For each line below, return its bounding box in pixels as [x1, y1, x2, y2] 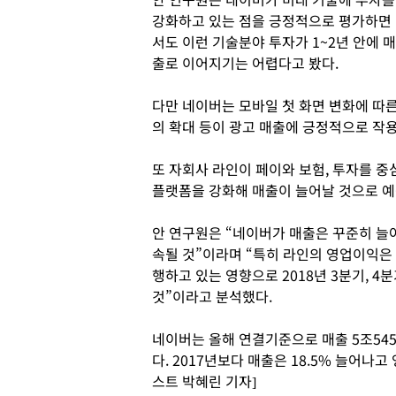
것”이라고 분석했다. [152, 286, 272, 307]
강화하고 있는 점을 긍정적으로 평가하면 [152, 10, 392, 31]
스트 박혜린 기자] [152, 370, 256, 392]
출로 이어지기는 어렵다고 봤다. [152, 52, 339, 73]
